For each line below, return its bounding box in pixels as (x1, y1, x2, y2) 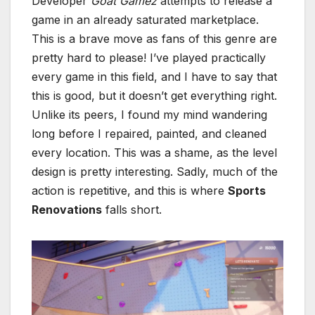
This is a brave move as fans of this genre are (32, 31, 277, 46)
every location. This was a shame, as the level (32, 145, 277, 160)
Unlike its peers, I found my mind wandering (32, 107, 267, 122)
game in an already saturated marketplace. (32, 12, 259, 27)
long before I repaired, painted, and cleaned (32, 126, 266, 141)
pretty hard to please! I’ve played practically (32, 50, 266, 65)
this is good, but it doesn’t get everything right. (32, 88, 277, 103)
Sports (228, 183, 266, 198)
